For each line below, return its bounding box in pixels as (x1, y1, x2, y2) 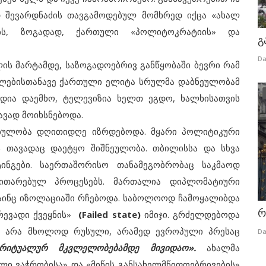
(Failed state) (78, 208, 141, 220)
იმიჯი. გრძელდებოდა (140, 208, 240, 220)
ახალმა (195, 242, 240, 254)
